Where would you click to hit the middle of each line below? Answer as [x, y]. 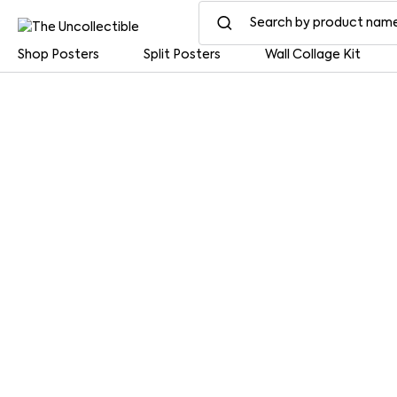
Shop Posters [58, 55]
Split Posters [182, 55]
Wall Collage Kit [313, 55]
